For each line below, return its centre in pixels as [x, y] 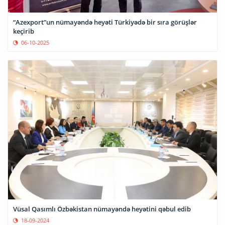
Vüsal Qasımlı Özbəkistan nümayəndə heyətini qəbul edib [102, 209]
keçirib [24, 31]
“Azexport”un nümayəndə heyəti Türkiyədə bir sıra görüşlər [105, 22]
